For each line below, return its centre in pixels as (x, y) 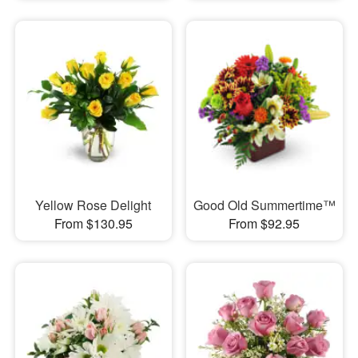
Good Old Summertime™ (264, 205)
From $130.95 (93, 224)
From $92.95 (265, 224)
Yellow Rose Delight (93, 205)
